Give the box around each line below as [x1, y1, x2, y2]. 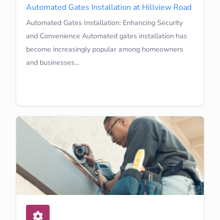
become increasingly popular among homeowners [26, 44, 183, 54]
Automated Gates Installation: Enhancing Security [26, 17, 183, 27]
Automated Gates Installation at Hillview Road [26, 1, 192, 13]
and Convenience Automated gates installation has [26, 30, 187, 41]
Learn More [34, 81, 71, 91]
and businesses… [26, 57, 80, 67]
